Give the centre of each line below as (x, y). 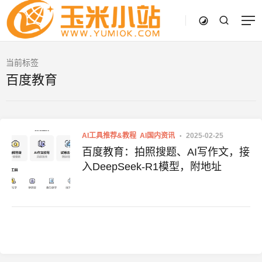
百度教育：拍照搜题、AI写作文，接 (166, 152)
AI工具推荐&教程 (109, 136)
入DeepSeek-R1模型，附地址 (152, 167)
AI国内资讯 (157, 136)
